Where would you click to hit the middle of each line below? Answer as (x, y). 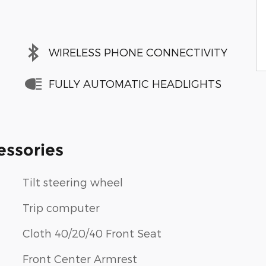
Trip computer (61, 207)
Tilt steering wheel (73, 182)
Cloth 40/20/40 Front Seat (92, 233)
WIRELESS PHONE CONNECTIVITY (138, 52)
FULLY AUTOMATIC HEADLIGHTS (135, 84)
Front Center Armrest (80, 258)
